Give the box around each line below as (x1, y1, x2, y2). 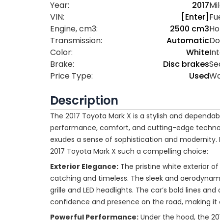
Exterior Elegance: (50, 162, 118, 172)
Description (50, 92, 118, 109)
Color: (50, 47, 73, 58)
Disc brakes (163, 58, 209, 70)
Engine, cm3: (50, 23, 98, 35)
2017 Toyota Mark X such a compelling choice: (50, 146, 208, 157)
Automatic (166, 35, 209, 47)
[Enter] (181, 11, 209, 23)
